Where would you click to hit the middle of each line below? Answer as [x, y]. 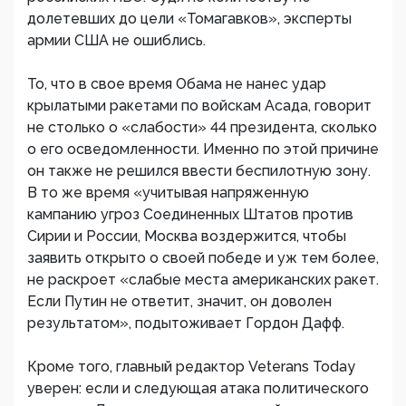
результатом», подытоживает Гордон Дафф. [186, 323]
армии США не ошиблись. [116, 40]
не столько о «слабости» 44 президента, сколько [202, 127]
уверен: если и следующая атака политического [198, 388]
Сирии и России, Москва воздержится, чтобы [187, 236]
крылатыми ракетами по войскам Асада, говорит [199, 106]
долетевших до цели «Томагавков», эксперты [189, 19]
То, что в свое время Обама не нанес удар [177, 84]
